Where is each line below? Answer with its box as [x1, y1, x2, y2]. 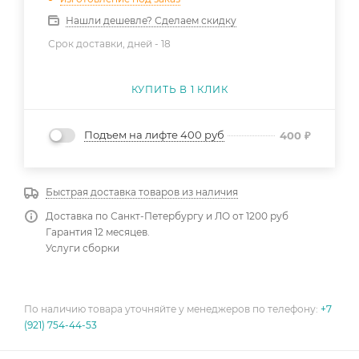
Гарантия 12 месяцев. [46, 226, 150, 239]
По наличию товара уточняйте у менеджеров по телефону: [24, 303, 321, 316]
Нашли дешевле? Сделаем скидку [66, 14, 236, 26]
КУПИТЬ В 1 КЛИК [131, 83, 228, 95]
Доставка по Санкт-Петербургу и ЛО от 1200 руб [46, 210, 288, 223]
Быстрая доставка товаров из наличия [46, 186, 238, 199]
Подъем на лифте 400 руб [84, 128, 224, 142]
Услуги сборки [46, 242, 119, 255]
